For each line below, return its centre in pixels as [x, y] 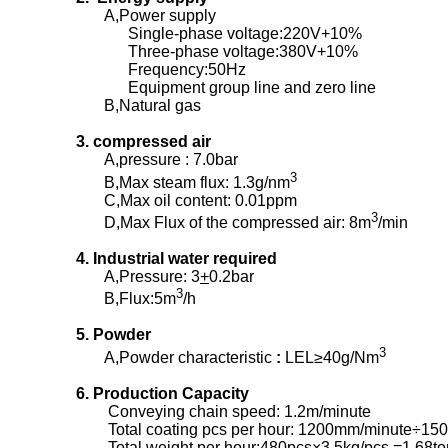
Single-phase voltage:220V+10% [219, 34]
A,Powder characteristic [176, 357]
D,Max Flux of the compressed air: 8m [223, 222]
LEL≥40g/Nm [330, 357]
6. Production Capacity [162, 393]
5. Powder [113, 335]
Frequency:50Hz [161, 70]
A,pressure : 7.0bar [157, 160]
